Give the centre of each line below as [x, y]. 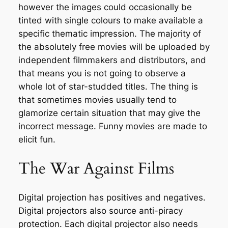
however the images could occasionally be [105, 7]
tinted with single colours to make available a [110, 21]
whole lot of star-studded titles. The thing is [108, 87]
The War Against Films [96, 168]
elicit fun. [37, 140]
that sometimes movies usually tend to [97, 100]
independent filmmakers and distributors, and [112, 60]
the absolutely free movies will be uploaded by [114, 47]
